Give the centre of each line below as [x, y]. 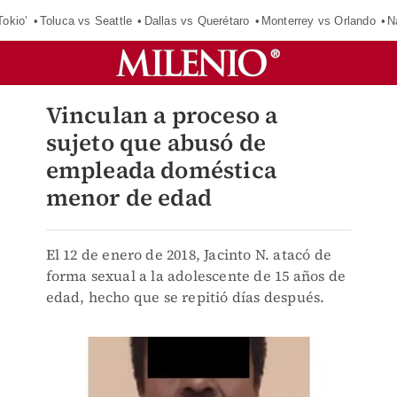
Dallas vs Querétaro [197, 20]
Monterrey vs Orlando [318, 20]
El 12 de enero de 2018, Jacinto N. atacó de [189, 254]
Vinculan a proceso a [162, 115]
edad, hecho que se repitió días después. [185, 297]
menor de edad [129, 198]
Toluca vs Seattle [86, 20]
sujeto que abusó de [156, 143]
